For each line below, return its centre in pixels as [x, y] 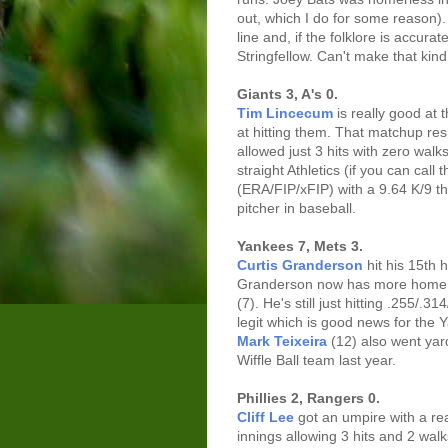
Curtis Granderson [300, 265]
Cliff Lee [265, 417]
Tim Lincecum [285, 113]
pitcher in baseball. [296, 208]
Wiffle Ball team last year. [316, 360]
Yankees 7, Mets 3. [300, 246]
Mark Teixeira [282, 341]
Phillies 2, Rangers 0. [308, 398]
